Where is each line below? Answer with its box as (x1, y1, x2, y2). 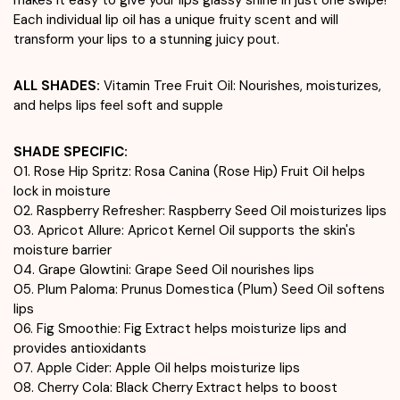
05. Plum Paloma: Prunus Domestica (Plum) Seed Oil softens (13, 279, 385, 298)
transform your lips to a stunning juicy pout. (13, 29, 279, 48)
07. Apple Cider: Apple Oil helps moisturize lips (13, 358, 300, 377)
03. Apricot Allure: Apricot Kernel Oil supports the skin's (13, 221, 355, 239)
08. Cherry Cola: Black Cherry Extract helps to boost (13, 378, 337, 396)
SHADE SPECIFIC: (13, 142, 128, 161)
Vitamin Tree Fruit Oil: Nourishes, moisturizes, (104, 76, 381, 95)
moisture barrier (13, 240, 112, 259)
